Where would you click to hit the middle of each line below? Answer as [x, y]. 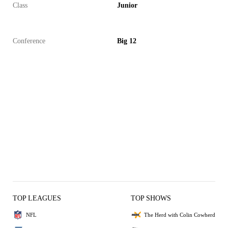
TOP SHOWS [151, 198]
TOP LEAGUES [37, 198]
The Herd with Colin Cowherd [180, 215]
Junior [127, 5]
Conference [29, 41]
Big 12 [127, 41]
